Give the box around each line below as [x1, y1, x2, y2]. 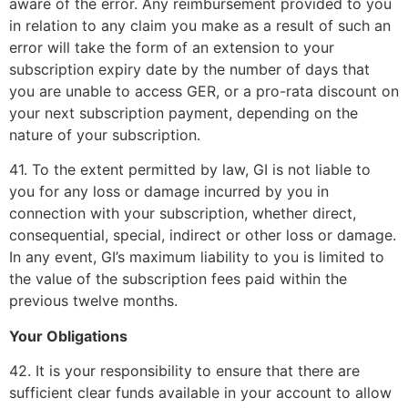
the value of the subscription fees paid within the [9, 270, 347, 289]
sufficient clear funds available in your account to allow [9, 383, 392, 403]
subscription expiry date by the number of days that [9, 59, 370, 78]
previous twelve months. [9, 291, 178, 311]
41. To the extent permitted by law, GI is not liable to [9, 160, 371, 179]
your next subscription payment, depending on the [9, 103, 358, 122]
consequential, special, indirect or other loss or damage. [9, 226, 396, 245]
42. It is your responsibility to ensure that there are [9, 362, 360, 381]
